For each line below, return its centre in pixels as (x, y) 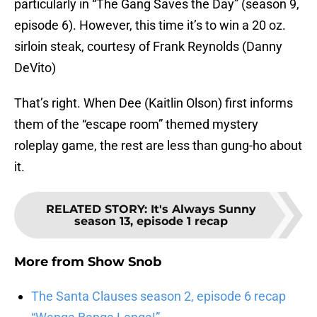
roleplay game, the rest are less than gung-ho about (158, 146)
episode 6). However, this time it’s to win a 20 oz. (150, 25)
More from (51, 262)
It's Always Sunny (203, 209)
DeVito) (35, 68)
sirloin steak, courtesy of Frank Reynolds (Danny (148, 47)
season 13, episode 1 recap (151, 221)
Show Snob (125, 262)
